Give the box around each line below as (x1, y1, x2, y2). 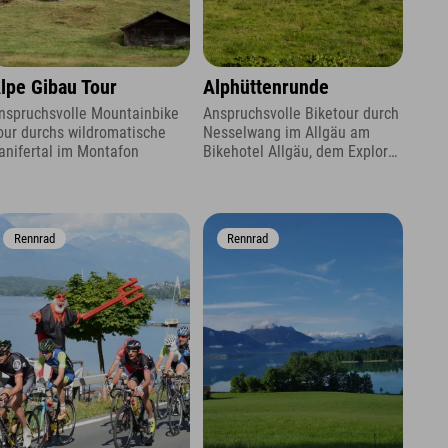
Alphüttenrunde (202, 75, 329, 99)
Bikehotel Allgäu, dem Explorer (202, 142, 401, 162)
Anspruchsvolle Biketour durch (202, 104, 399, 124)
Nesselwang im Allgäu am (202, 123, 370, 143)
